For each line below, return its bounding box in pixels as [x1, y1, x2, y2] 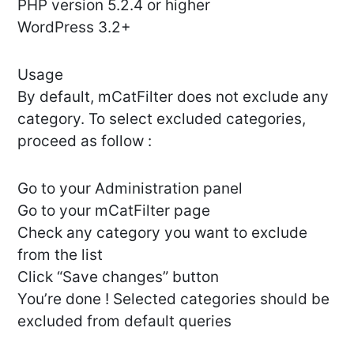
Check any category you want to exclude [17, 224, 307, 243]
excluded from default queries [17, 312, 232, 331]
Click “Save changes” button [17, 268, 219, 287]
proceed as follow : [17, 132, 152, 151]
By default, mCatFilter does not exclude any [17, 88, 329, 107]
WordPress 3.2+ [17, 18, 131, 37]
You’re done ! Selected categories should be [17, 290, 330, 309]
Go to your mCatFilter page [17, 201, 210, 220]
